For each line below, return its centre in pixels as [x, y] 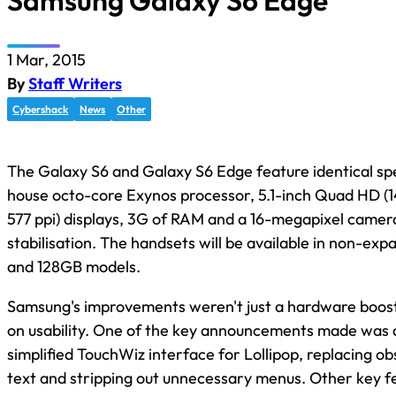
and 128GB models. [74, 266]
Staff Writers [75, 83]
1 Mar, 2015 [46, 59]
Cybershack [41, 109]
